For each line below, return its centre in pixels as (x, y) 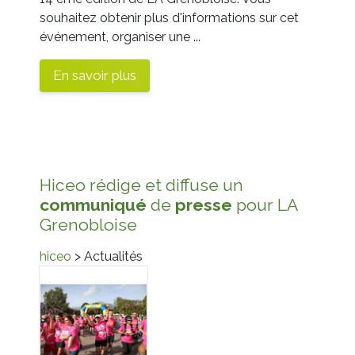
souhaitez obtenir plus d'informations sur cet (169, 17)
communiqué (93, 204)
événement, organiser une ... (120, 36)
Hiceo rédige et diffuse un (141, 185)
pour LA (265, 204)
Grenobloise (88, 224)
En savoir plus (95, 75)
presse (204, 204)
